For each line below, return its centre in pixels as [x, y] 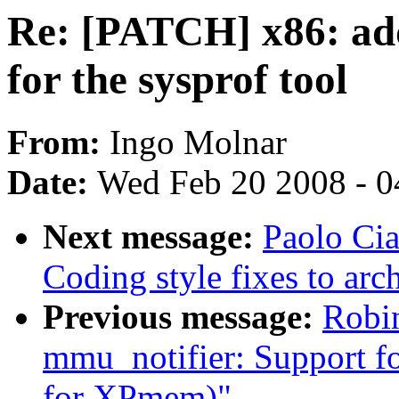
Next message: [153, 237]
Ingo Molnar [198, 142]
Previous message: [183, 317]
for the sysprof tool [177, 79]
